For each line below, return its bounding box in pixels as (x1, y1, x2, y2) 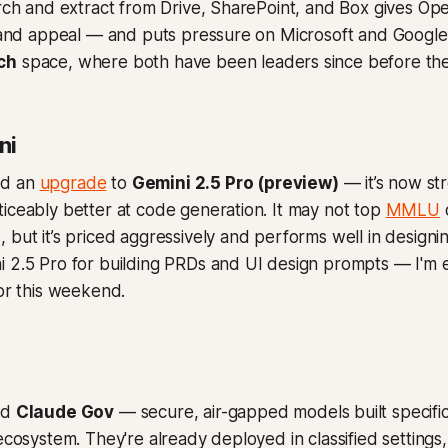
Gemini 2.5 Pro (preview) (131, 173, 339, 193)
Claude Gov (15, 402, 115, 422)
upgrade (39, 173, 107, 193)
